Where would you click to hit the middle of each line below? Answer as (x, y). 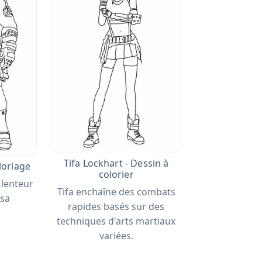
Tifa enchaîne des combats (116, 192)
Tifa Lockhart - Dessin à (116, 163)
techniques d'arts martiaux (116, 221)
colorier (116, 175)
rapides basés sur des (116, 207)
